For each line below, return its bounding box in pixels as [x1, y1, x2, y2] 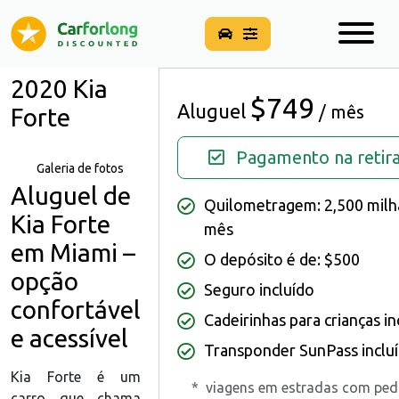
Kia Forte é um [11, 369, 141, 385]
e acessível [11, 324, 128, 352]
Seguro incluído [204, 281, 314, 298]
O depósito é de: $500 [204, 250, 360, 268]
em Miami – [11, 239, 135, 266]
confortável [11, 296, 141, 323]
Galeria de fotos [37, 161, 124, 175]
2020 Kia [11, 75, 108, 102]
